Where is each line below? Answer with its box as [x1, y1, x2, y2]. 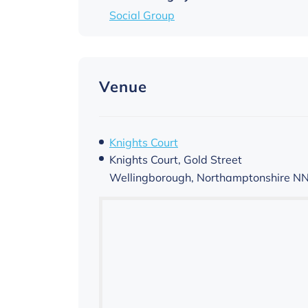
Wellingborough [109, 170, 191, 184]
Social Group [109, 8, 175, 22]
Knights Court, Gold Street [109, 152, 242, 166]
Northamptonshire [197, 170, 290, 184]
